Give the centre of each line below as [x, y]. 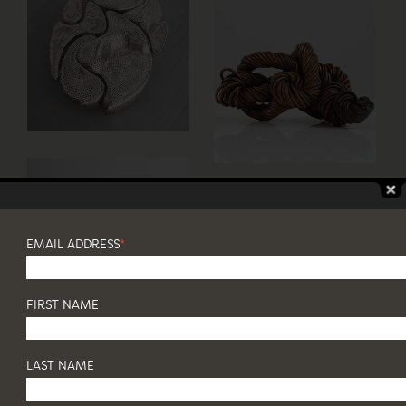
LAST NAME [60, 366]
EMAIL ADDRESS [73, 245]
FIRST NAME [63, 305]
